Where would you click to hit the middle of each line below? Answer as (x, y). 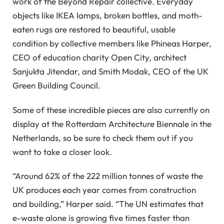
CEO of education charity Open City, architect (99, 57)
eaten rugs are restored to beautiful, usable (94, 29)
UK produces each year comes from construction (104, 190)
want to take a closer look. (62, 151)
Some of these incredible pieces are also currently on (111, 109)
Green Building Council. (56, 85)
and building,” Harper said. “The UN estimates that (108, 204)
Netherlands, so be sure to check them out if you (103, 137)
